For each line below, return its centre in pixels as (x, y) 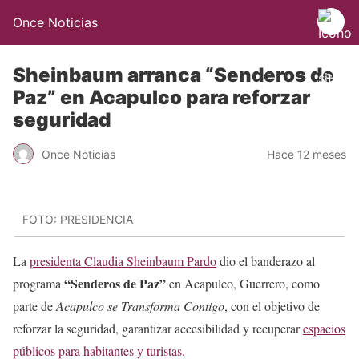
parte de (34, 305)
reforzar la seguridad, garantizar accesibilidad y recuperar (158, 328)
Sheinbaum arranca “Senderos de (173, 75)
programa (38, 283)
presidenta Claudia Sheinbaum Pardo (123, 260)
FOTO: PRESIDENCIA (78, 220)
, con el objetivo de (272, 305)
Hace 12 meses (307, 154)
